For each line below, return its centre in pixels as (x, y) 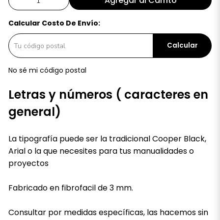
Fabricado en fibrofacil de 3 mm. (70, 188)
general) (34, 112)
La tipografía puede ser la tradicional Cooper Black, (107, 139)
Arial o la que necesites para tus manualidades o (101, 151)
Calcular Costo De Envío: (54, 23)
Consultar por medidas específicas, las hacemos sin (108, 212)
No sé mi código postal (47, 70)
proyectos (28, 163)
